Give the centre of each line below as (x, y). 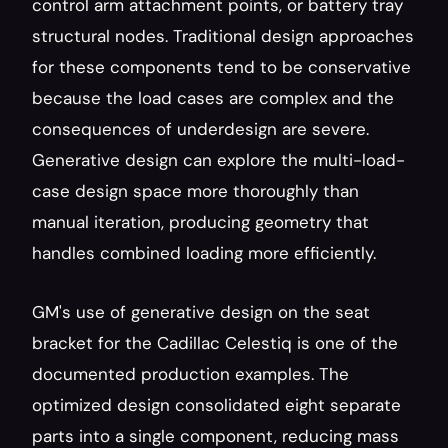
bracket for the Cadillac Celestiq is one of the (215, 343)
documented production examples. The (190, 374)
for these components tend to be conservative (221, 67)
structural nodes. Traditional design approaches (223, 36)
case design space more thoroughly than (195, 191)
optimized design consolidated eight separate (216, 405)
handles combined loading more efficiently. (204, 253)
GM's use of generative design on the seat (201, 312)
